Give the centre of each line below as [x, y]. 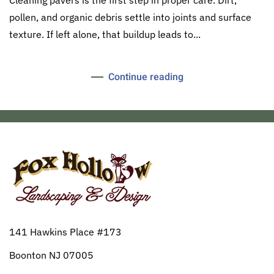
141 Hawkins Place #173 [65, 231]
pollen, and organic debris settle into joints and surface [130, 17]
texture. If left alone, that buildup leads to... [105, 34]
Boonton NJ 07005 [51, 255]
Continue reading [146, 77]
